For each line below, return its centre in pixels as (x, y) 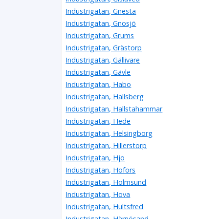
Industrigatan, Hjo (95, 158)
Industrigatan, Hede (98, 121)
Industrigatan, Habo (99, 85)
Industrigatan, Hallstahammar (114, 109)
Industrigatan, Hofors (101, 170)
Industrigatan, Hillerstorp (106, 146)
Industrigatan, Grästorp (104, 48)
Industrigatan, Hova (98, 195)
